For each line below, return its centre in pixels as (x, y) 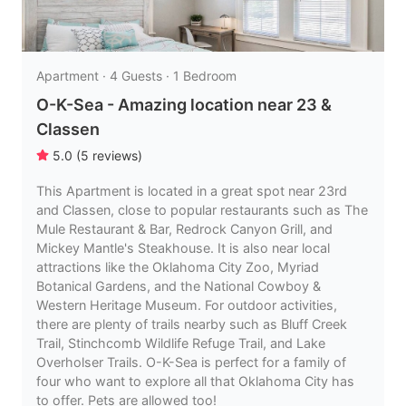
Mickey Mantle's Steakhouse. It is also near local (183, 248)
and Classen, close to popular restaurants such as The (202, 210)
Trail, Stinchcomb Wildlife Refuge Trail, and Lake (181, 343)
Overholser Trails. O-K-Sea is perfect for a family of (191, 362)
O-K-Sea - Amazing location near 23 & (184, 105)
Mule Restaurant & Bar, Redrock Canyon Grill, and (184, 229)
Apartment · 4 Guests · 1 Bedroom (136, 76)
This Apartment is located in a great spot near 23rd (192, 191)
